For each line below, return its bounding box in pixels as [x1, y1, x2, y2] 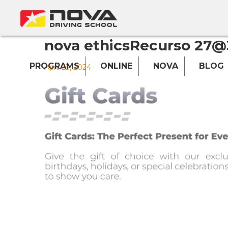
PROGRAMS [30, 61, 79, 71]
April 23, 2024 [44, 63, 91, 72]
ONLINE [100, 61, 132, 71]
